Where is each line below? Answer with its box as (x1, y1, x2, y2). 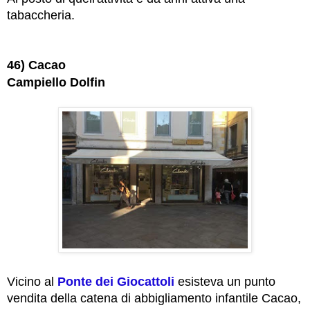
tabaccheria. (7, 8, 75, 23)
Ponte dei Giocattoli (57, 275, 174, 289)
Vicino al (7, 275, 57, 289)
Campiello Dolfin (7, 75, 105, 90)
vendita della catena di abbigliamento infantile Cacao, (7, 291, 301, 306)
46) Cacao (7, 58, 66, 73)
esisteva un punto (174, 275, 275, 289)
